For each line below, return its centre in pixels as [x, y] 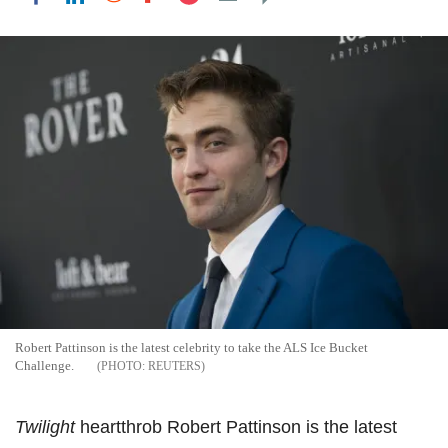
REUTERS [174, 366]
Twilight [45, 427]
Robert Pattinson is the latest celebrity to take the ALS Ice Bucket [191, 348]
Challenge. [44, 366]
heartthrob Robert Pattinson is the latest [236, 427]
